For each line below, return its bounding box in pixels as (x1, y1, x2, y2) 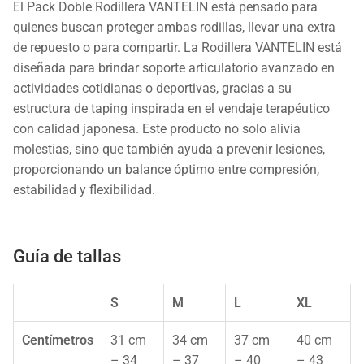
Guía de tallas (13, 245, 121, 266)
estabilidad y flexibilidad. (13, 181, 155, 197)
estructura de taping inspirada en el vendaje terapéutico (13, 100, 330, 116)
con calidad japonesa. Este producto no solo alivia (13, 120, 301, 136)
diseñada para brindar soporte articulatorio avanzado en (13, 59, 335, 76)
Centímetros (22, 331, 93, 348)
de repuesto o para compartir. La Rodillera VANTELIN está (13, 39, 342, 55)
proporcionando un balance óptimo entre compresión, (13, 161, 319, 177)
